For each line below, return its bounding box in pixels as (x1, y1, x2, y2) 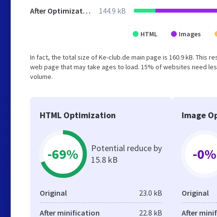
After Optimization (83, 6, 91, 15)
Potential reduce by (91, 142, 162, 154)
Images (179, 30, 201, 38)
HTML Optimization (40, 109, 116, 121)
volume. (30, 72, 53, 81)
